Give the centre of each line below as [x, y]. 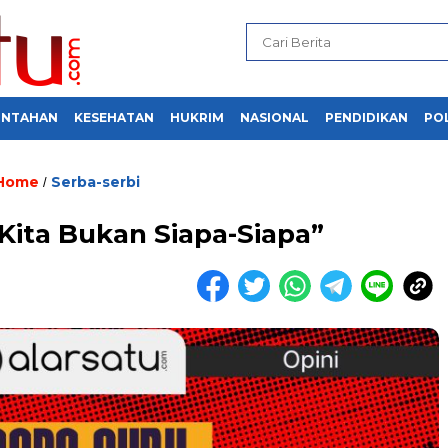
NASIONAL [274, 117]
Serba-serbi [95, 182]
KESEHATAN [114, 117]
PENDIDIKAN [366, 117]
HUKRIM [197, 117]
